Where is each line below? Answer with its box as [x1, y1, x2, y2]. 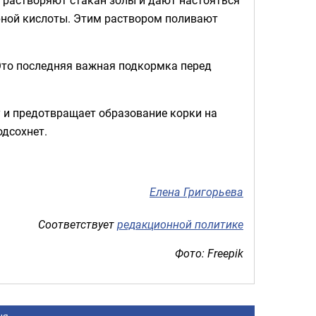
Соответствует [38, 216, 117, 232]
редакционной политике [117, 216, 243, 232]
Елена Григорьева [150, 184, 243, 200]
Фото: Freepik [175, 245, 243, 261]
